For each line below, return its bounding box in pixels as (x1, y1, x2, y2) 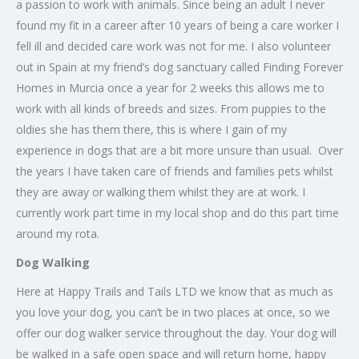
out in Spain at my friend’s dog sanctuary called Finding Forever (16, 59, 343, 75)
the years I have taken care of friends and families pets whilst (16, 163, 333, 179)
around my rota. (16, 226, 103, 242)
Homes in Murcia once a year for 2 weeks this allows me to (16, 80, 325, 96)
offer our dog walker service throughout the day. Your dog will (16, 325, 337, 341)
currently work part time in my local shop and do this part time (16, 205, 339, 221)
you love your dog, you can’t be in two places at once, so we (16, 305, 330, 321)
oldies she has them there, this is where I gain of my (16, 122, 287, 138)
